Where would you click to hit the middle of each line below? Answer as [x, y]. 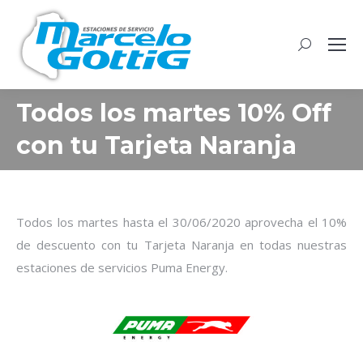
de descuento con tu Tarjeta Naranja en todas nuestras [181, 245]
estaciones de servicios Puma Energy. [122, 267]
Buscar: [318, 49]
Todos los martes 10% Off [174, 113]
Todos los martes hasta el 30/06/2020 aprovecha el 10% [181, 222]
